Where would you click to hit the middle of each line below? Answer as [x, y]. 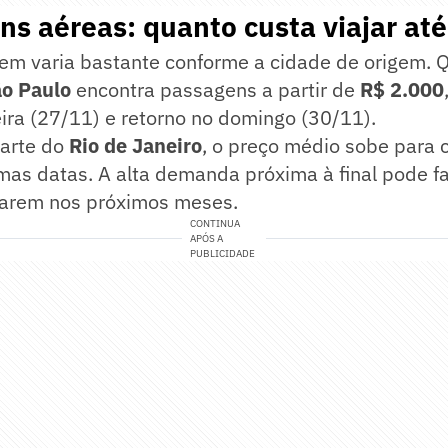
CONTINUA [215, 224]
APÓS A [207, 239]
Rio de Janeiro [135, 146]
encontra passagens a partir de [215, 90]
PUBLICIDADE [223, 254]
